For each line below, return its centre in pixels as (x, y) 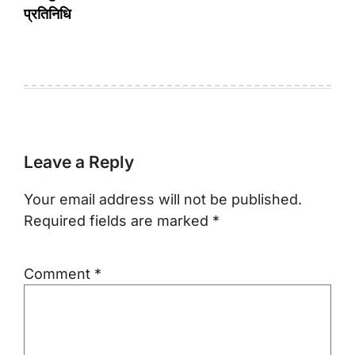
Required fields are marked (118, 221)
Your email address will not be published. (163, 200)
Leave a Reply (79, 162)
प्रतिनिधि (48, 14)
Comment (59, 274)
